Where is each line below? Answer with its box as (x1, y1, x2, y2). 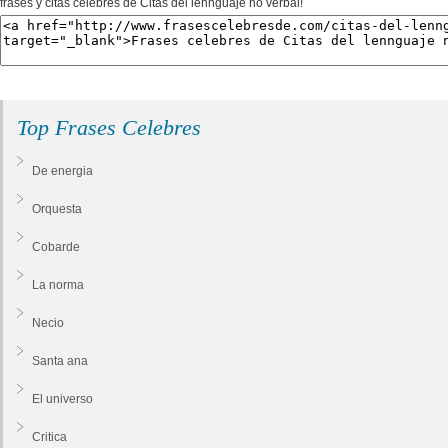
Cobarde (32, 239, 80, 254)
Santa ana (32, 353, 88, 368)
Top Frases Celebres (17, 114, 201, 140)
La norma (32, 277, 84, 292)
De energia (32, 163, 93, 178)
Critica (32, 429, 67, 444)
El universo (32, 391, 93, 406)
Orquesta (32, 201, 82, 216)
